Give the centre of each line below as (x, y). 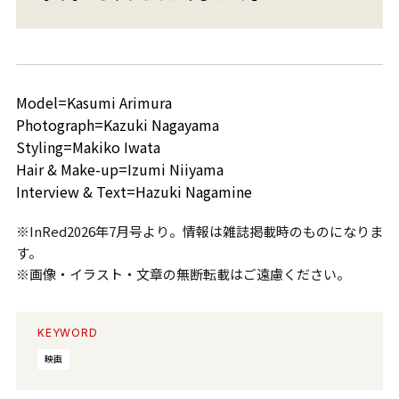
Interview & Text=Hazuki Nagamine (134, 192)
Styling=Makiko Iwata (88, 147)
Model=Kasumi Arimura (94, 103)
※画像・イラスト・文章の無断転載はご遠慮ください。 (183, 274)
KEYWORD (68, 333)
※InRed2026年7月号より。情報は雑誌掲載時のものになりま (199, 232)
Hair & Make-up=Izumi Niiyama (119, 170)
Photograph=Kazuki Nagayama (117, 125)
